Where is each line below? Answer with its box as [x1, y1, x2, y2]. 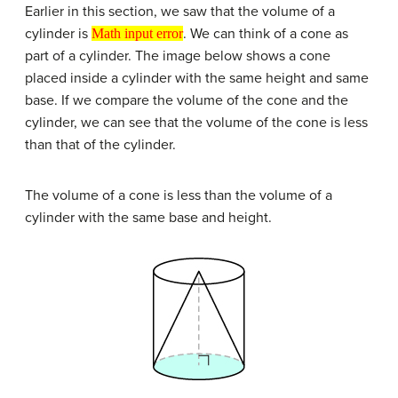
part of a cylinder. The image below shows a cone [25, 46, 330, 65]
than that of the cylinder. [25, 135, 176, 154]
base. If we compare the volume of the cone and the [25, 91, 348, 109]
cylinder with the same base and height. [25, 208, 272, 227]
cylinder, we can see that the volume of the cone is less [25, 113, 368, 131]
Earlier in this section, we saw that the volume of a [25, 2, 335, 20]
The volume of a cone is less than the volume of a [25, 186, 332, 204]
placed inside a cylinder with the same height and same [25, 68, 369, 87]
